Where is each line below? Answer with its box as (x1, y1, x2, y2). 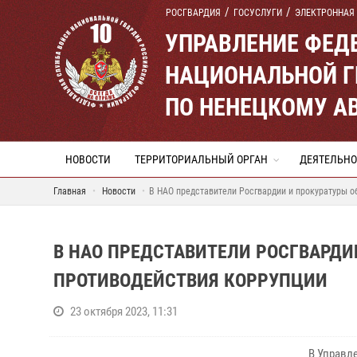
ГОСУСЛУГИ (233, 7, 282, 18)
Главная (53, 186, 86, 197)
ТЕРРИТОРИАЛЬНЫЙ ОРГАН (135, 153, 268, 166)
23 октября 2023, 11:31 (70, 304, 178, 319)
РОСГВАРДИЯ (166, 7, 221, 18)
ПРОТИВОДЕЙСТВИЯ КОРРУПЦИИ (53, 269, 328, 292)
